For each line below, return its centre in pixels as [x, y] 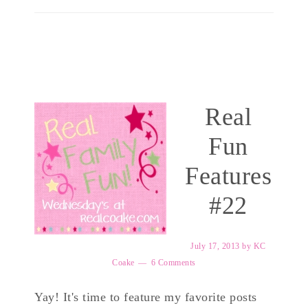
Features [228, 176]
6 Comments [173, 263]
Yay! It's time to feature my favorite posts [146, 297]
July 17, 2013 [215, 246]
